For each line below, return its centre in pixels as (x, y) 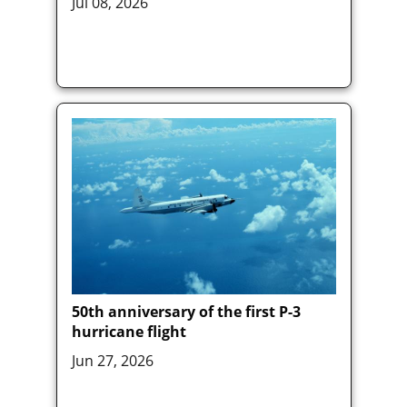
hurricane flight (129, 332)
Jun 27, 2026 (112, 361)
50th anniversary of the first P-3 (186, 312)
